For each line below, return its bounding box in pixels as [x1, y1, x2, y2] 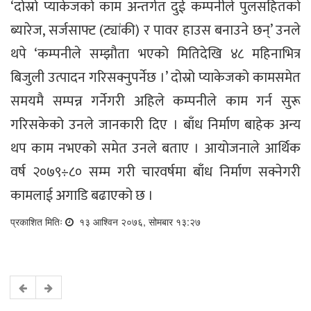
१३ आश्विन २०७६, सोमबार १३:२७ [74, 214, 203, 228]
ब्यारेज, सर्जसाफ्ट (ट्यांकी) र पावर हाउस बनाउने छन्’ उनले [10, 18, 301, 42]
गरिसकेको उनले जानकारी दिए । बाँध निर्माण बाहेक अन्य [10, 112, 301, 137]
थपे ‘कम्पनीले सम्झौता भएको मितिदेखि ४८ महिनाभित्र [10, 42, 301, 66]
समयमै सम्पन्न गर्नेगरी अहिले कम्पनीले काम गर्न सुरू [10, 89, 301, 113]
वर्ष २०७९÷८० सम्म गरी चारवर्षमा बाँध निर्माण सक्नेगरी [10, 160, 301, 184]
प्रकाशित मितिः [10, 214, 65, 228]
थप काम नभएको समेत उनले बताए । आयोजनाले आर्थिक [10, 136, 301, 160]
